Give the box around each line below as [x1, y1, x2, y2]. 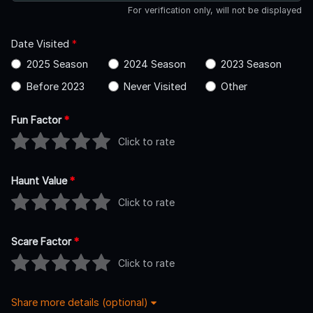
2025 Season [26, 57, 88, 70]
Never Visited [123, 80, 187, 92]
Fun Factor [11, 113, 64, 126]
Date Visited [11, 37, 72, 50]
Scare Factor [11, 235, 74, 247]
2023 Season [220, 57, 282, 70]
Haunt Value [11, 174, 70, 187]
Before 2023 [26, 80, 85, 92]
